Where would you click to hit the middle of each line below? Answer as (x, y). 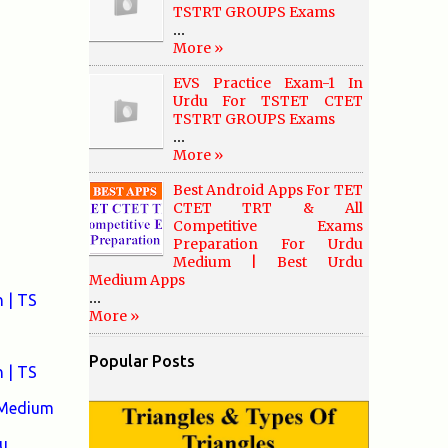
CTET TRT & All (267, 208)
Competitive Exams (267, 226)
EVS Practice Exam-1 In (267, 83)
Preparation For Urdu (267, 244)
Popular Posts (141, 361)
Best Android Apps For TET (267, 190)
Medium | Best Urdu (267, 262)
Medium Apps (136, 280)
